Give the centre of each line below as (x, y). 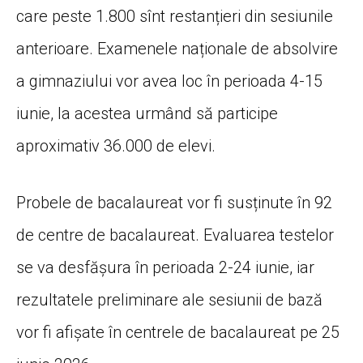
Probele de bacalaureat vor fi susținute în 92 (174, 203)
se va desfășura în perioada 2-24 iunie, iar (165, 268)
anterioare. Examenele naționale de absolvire (177, 49)
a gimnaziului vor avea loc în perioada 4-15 (169, 81)
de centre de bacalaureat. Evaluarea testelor (175, 235)
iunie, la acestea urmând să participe (147, 114)
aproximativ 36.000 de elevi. (116, 146)
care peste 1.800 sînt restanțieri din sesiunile (175, 17)
